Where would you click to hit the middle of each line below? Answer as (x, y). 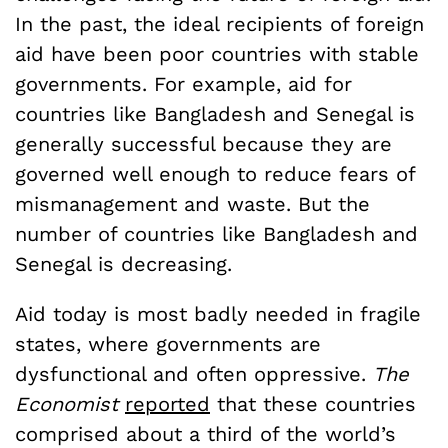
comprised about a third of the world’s (205, 433)
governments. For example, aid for (183, 83)
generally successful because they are (203, 143)
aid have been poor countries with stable (217, 53)
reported (167, 403)
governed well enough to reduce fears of (215, 173)
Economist (70, 403)
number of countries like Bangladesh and (216, 233)
